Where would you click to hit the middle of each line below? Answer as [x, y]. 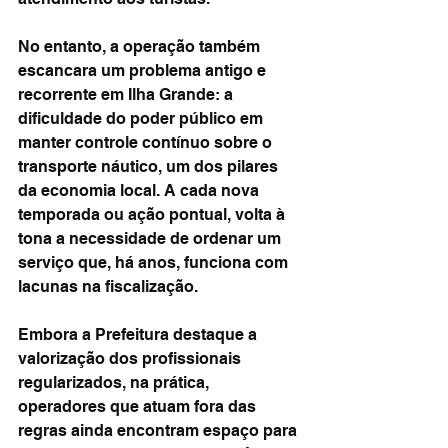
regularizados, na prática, [115, 382]
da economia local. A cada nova [140, 190]
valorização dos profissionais [131, 358]
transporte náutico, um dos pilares [150, 166]
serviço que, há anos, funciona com [155, 262]
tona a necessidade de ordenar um [151, 238]
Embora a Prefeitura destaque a [139, 334]
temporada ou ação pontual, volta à [153, 214]
